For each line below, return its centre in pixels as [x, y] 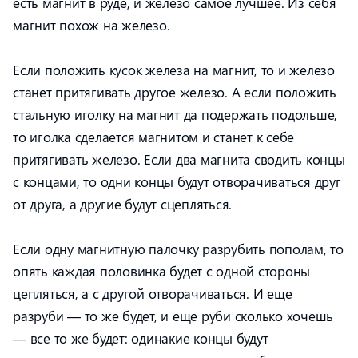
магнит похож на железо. [91, 25]
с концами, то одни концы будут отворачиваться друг [177, 181]
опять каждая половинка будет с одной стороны [161, 271]
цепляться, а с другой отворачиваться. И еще [153, 293]
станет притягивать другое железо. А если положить [175, 92]
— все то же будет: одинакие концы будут [141, 338]
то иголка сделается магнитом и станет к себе [153, 137]
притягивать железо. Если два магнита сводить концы [179, 159]
